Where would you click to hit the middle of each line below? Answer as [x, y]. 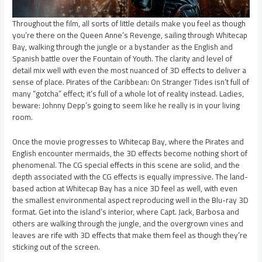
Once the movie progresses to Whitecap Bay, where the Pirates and [128, 142]
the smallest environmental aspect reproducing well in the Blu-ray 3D [131, 200]
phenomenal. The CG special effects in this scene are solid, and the [126, 165]
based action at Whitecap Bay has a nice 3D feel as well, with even [125, 189]
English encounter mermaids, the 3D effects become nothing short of [130, 154]
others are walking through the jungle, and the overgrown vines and [128, 224]
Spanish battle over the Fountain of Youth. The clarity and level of [123, 59]
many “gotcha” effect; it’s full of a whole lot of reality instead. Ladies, [128, 94]
